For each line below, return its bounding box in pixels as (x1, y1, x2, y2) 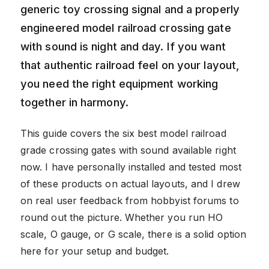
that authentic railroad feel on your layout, (20, 58, 240, 71)
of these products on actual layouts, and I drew (20, 177, 240, 190)
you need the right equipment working (20, 76, 219, 90)
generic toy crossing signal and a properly (20, 2, 240, 16)
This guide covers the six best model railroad (20, 127, 226, 139)
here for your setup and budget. (20, 244, 169, 257)
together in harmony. (20, 95, 128, 109)
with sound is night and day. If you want (20, 39, 226, 53)
